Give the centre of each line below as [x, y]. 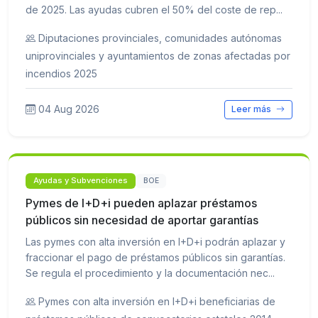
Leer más [253, 109]
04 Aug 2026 [69, 109]
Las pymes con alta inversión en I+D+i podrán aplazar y [155, 241]
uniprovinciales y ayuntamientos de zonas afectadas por [158, 56]
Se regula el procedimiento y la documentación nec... [150, 273]
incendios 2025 [61, 74]
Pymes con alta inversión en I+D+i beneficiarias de [157, 301]
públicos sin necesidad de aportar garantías [142, 220]
